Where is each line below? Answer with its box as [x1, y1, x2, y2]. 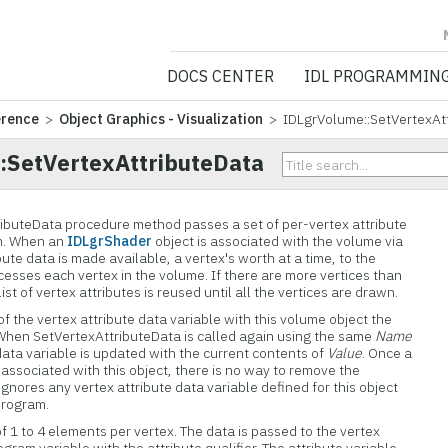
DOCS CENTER [166, 66, 274, 86]
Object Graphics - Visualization [59, 110, 264, 128]
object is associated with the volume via [152, 232, 404, 250]
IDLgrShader [67, 232, 153, 250]
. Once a [362, 344, 413, 362]
